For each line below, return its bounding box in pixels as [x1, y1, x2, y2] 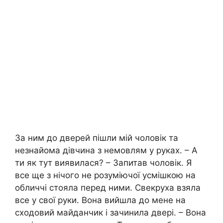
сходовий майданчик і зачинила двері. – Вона [15, 207, 206, 218]
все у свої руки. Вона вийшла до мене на [15, 195, 186, 205]
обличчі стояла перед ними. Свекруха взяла [15, 182, 201, 193]
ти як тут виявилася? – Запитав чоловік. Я [15, 157, 192, 168]
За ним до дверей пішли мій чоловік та [15, 132, 178, 143]
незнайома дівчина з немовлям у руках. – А [15, 145, 198, 155]
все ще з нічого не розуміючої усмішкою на [15, 170, 196, 180]
